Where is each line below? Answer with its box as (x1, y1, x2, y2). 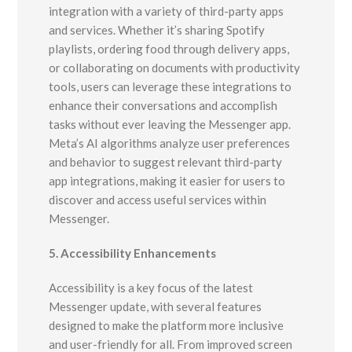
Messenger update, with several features (49, 299, 262, 314)
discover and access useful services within (49, 192, 267, 207)
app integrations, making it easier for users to (49, 174, 286, 189)
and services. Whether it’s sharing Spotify (49, 23, 266, 38)
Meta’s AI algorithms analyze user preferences (49, 136, 291, 151)
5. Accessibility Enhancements (49, 246, 217, 261)
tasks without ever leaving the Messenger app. (49, 117, 291, 132)
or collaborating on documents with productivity (49, 60, 301, 75)
